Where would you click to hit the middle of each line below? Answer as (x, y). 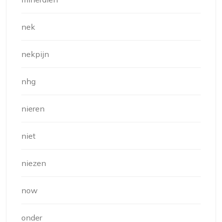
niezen (34, 163)
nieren (33, 108)
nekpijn (35, 54)
